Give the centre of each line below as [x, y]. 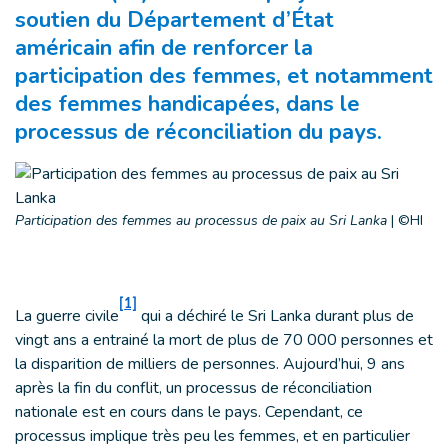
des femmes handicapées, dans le [187, 104]
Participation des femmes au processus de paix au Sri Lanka [201, 220]
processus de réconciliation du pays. [198, 132]
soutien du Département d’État [174, 20]
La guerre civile [67, 315]
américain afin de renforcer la [164, 48]
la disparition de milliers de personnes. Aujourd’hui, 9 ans [210, 363]
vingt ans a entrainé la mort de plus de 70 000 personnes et [224, 339]
